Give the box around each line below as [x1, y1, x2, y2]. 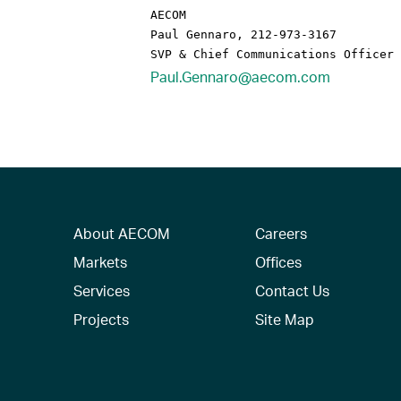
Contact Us [254, 281, 329, 301]
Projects [73, 310, 130, 329]
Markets [73, 252, 128, 272]
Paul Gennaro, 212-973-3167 [150, 28, 337, 42]
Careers [254, 224, 307, 243]
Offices [254, 252, 302, 272]
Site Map [254, 310, 314, 329]
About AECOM [73, 224, 171, 243]
